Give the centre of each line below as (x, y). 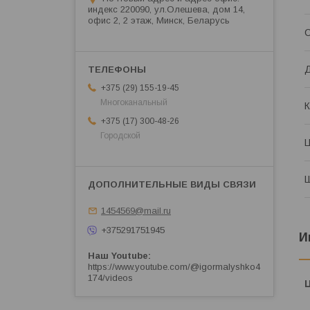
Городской (120, 136)
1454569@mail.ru (136, 210)
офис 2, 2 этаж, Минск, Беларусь (159, 21)
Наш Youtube (118, 256)
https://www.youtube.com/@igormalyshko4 (174, 267)
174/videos (110, 278)
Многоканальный (134, 103)
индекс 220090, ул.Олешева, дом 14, (166, 10)
